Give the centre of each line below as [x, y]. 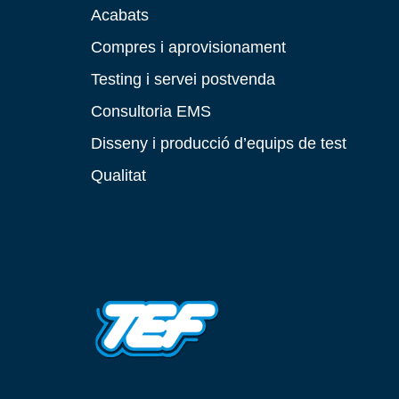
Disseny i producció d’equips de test [219, 142]
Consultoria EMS [151, 110]
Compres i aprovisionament [188, 46]
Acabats [120, 14]
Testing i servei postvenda [183, 78]
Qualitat [118, 175]
